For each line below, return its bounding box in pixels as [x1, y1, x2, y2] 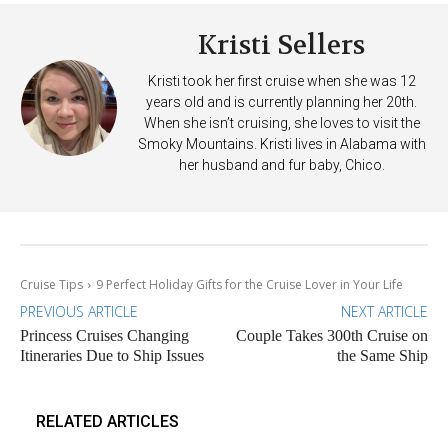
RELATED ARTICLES [36, 412, 179, 432]
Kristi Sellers [198, 29, 365, 63]
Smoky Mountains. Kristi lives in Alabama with [137, 136, 426, 153]
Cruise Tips [20, 276, 83, 294]
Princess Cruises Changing [20, 327, 189, 345]
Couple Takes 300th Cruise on [235, 327, 428, 345]
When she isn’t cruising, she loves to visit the [143, 115, 420, 132]
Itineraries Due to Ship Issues [20, 347, 204, 365]
